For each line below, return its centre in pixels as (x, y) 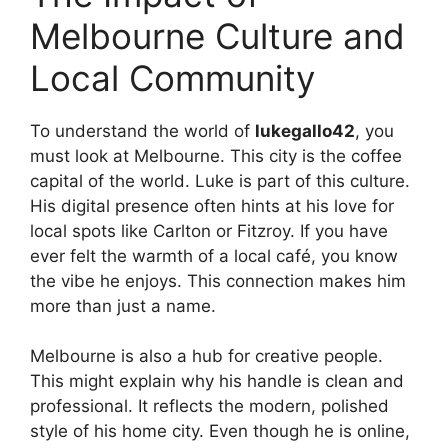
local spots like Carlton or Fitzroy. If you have (209, 230)
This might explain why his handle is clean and (217, 381)
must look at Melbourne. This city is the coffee (216, 155)
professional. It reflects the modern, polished (209, 406)
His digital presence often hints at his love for (212, 205)
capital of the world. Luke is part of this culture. (220, 180)
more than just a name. (123, 305)
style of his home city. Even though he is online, (220, 431)
